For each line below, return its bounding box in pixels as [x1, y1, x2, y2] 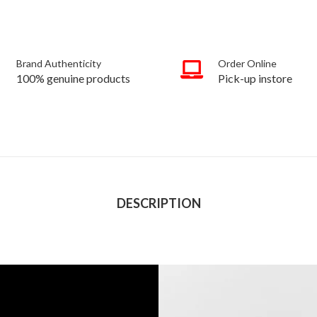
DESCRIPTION [116, 195, 201, 212]
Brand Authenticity [16, 57, 102, 69]
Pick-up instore [218, 71, 293, 85]
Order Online [218, 57, 277, 69]
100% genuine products [16, 71, 131, 85]
